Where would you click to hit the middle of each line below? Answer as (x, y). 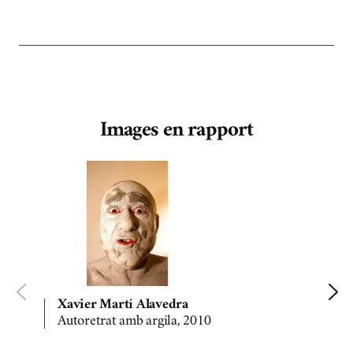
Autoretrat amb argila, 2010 (134, 321)
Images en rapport (176, 132)
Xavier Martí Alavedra (123, 305)
